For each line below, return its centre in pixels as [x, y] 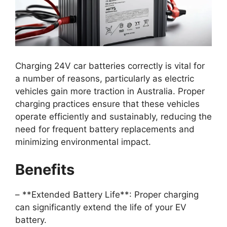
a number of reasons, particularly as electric [105, 78]
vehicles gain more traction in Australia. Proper [110, 91]
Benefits [45, 170]
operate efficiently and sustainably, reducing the [113, 116]
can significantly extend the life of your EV [101, 207]
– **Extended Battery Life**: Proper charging [107, 195]
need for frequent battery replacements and [105, 129]
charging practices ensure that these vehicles [107, 104]
